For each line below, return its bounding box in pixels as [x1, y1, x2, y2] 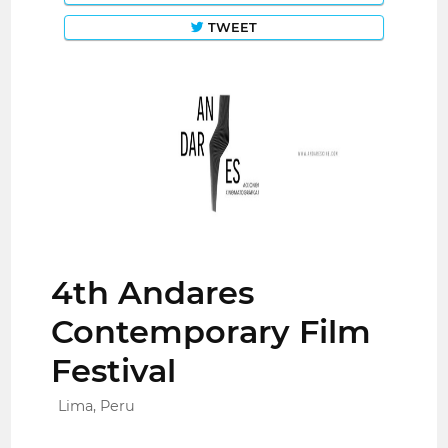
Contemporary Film [51, 312, 372, 352]
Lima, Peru [58, 397, 136, 416]
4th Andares [51, 273, 255, 313]
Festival [51, 351, 177, 391]
